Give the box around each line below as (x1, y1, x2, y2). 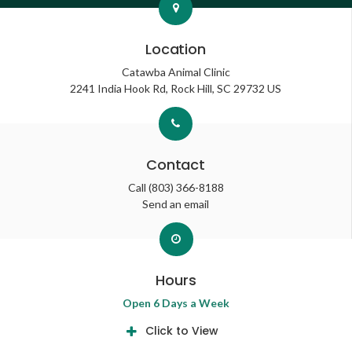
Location (145, 39, 206, 60)
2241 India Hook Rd (70, 82, 166, 96)
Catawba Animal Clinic (121, 65, 230, 79)
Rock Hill (170, 82, 212, 96)
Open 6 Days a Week (123, 296, 229, 310)
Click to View (145, 323, 218, 339)
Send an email (142, 197, 209, 211)
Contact (146, 155, 205, 175)
